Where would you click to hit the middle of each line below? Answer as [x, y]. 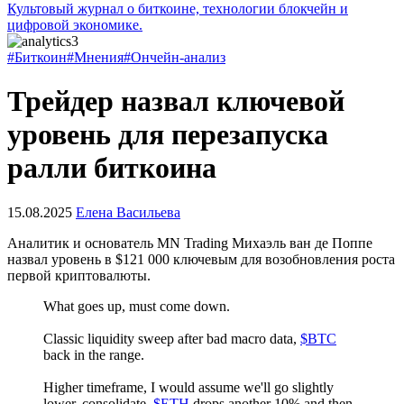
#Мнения [95, 57]
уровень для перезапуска [168, 135]
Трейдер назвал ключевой [176, 101]
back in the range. [94, 354]
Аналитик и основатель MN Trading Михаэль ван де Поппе [190, 243]
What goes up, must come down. [137, 306]
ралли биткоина [112, 168]
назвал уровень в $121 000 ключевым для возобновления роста [201, 259]
